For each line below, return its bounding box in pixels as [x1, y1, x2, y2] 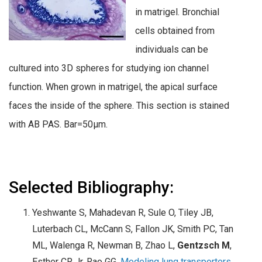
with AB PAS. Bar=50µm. [9, 119, 108, 130]
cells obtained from [135, 25, 215, 37]
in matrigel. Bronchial [135, 6, 219, 18]
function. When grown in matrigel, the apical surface [9, 81, 218, 93]
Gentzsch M [177, 240, 230, 251]
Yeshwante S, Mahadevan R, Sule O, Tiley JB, [32, 207, 213, 219]
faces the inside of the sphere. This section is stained [9, 100, 229, 112]
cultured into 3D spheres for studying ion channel [9, 63, 209, 74]
